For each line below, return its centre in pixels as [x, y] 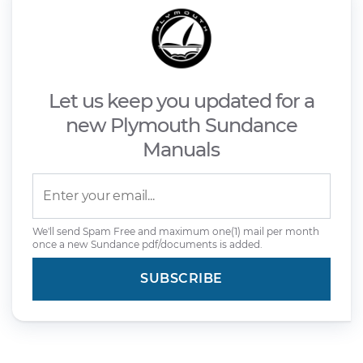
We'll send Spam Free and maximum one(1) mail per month [176, 231]
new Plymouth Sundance [181, 125]
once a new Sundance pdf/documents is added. [147, 244]
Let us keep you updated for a [181, 100]
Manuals [181, 149]
